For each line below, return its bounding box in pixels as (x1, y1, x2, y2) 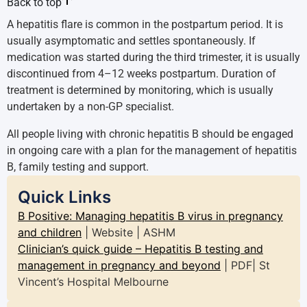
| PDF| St (221, 258, 270, 272)
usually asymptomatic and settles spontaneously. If (7, 34, 256, 47)
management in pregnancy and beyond (18, 258, 221, 272)
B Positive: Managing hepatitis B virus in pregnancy (18, 209, 283, 223)
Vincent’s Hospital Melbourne (18, 275, 169, 288)
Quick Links (18, 187, 111, 207)
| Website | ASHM (82, 225, 175, 239)
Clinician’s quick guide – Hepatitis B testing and (18, 242, 263, 256)
